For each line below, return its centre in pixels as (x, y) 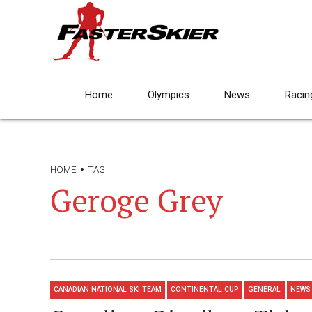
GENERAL (265, 290)
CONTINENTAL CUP (205, 290)
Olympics (169, 95)
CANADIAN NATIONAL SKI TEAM (108, 290)
